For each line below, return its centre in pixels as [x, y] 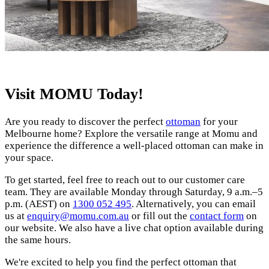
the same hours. [38, 240]
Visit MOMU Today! [74, 94]
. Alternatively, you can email [194, 204]
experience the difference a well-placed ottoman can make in [134, 145]
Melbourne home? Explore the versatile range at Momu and [131, 133]
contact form [217, 216]
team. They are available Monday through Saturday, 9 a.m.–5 [134, 192]
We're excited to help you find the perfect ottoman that [121, 262]
